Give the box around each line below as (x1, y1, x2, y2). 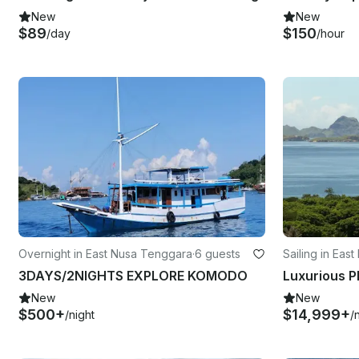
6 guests (195, 246, 240, 260)
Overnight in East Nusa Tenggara (18, 246, 192, 260)
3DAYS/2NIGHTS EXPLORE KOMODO (18, 267, 248, 284)
